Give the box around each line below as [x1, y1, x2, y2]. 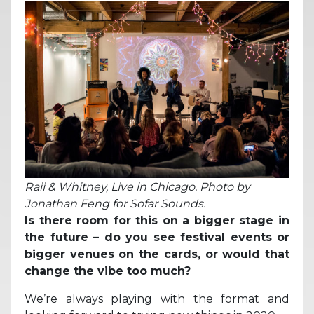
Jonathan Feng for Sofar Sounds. [25, 196, 205, 210]
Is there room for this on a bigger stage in [25, 213, 289, 227]
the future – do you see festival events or [25, 230, 289, 244]
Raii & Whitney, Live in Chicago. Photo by [25, 179, 250, 193]
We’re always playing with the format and [25, 292, 289, 306]
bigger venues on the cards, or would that [25, 247, 289, 261]
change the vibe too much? [25, 264, 194, 278]
